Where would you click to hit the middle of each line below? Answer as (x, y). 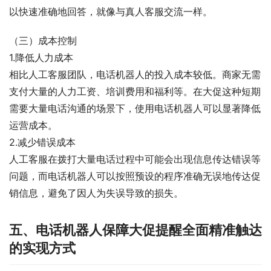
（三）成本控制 (43, 41)
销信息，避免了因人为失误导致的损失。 (96, 193)
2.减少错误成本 (42, 142)
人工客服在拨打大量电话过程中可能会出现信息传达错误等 (135, 159)
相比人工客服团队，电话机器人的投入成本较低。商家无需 (135, 75)
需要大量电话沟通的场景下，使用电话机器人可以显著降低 (135, 109)
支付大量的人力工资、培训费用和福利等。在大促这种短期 (135, 92)
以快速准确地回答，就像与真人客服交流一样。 (111, 12)
